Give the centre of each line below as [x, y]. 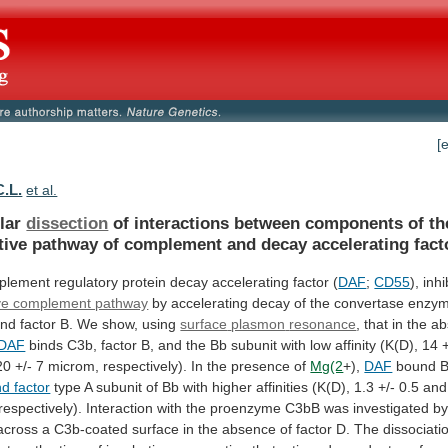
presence [261, 365]
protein [144, 281]
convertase [369, 302]
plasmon [258, 323]
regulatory [86, 281]
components [354, 222]
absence [249, 428]
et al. [42, 190]
